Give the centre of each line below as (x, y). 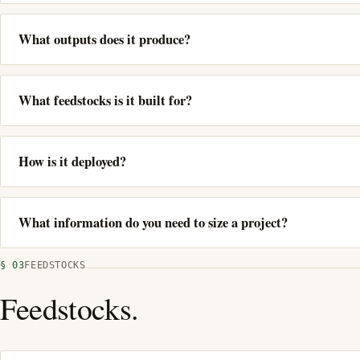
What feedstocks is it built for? (105, 100)
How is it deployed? (72, 161)
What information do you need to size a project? (153, 222)
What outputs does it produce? (104, 39)
